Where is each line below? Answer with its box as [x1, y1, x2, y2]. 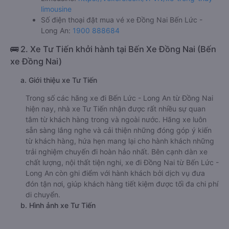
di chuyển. [26, 190, 60, 199]
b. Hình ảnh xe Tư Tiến [20, 201, 96, 210]
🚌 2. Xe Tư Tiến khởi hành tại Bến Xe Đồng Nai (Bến [10, 44, 216, 55]
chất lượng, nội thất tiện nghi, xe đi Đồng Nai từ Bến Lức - [26, 158, 219, 167]
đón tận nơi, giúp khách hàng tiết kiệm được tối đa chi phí [26, 179, 218, 189]
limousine [41, 5, 72, 14]
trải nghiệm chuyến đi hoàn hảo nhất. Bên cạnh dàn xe [26, 147, 208, 156]
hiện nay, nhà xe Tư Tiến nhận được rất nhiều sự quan [26, 104, 205, 113]
